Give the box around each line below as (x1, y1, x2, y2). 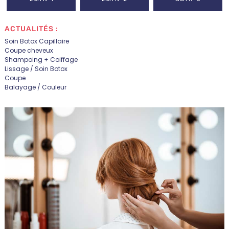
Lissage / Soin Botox (4, 64, 67, 73)
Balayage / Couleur (4, 82, 66, 91)
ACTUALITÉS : (4, 25, 58, 34)
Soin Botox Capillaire (4, 36, 69, 45)
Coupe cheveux (4, 45, 53, 55)
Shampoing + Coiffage (4, 55, 78, 64)
